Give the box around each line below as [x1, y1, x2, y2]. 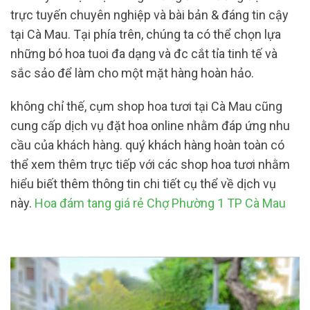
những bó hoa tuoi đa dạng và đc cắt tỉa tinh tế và [10, 46, 277, 61]
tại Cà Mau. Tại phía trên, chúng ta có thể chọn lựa [10, 27, 281, 42]
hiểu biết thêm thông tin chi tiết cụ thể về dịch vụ [10, 176, 276, 191]
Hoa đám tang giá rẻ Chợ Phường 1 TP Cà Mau [35, 195, 286, 210]
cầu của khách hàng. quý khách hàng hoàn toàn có [10, 137, 284, 152]
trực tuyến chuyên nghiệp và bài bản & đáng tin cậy [10, 8, 289, 22]
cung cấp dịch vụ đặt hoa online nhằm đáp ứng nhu [10, 118, 290, 133]
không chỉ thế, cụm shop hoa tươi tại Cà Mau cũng [10, 98, 282, 113]
